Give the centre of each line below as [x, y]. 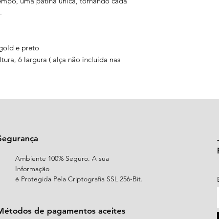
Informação [33, 169]
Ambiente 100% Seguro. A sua [62, 158]
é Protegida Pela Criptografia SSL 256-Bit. [79, 179]
